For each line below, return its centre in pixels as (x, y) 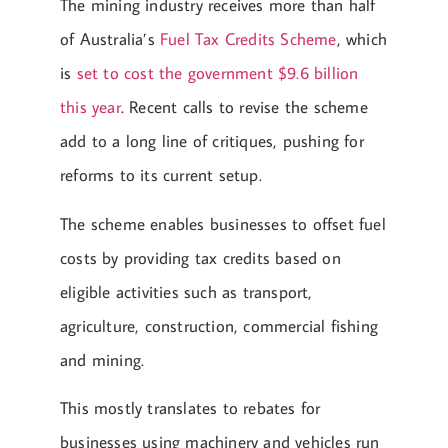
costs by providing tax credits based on (200, 257)
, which (362, 39)
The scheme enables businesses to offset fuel (223, 223)
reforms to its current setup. (161, 175)
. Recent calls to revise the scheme (244, 107)
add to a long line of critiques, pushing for (212, 141)
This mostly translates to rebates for (190, 407)
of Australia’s (110, 39)
